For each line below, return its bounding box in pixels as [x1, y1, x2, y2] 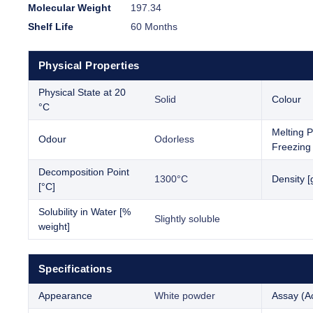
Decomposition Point [38, 166, 129, 178]
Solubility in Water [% [38, 206, 131, 218]
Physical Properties [38, 59, 140, 72]
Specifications [38, 263, 112, 275]
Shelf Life [28, 21, 73, 33]
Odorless [154, 133, 194, 145]
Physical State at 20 [38, 87, 126, 99]
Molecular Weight [28, 2, 111, 14]
